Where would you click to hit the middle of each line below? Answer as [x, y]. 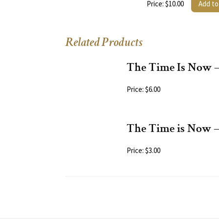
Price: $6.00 [143, 89]
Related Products [104, 44]
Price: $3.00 [143, 151]
